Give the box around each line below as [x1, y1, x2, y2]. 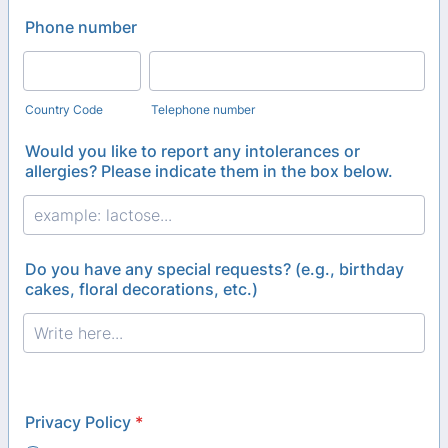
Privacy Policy [25, 412, 131, 433]
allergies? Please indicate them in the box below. [25, 161, 393, 182]
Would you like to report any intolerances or [25, 141, 360, 162]
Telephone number [151, 102, 256, 118]
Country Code [25, 102, 103, 118]
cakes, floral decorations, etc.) [25, 279, 258, 300]
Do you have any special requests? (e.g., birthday [25, 259, 404, 280]
